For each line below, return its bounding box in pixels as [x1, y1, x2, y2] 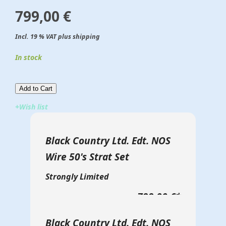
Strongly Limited [45, 171, 109, 182]
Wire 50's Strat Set [45, 149, 129, 163]
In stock [15, 52, 42, 62]
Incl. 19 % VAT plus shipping [15, 32, 99, 41]
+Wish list [15, 101, 48, 111]
